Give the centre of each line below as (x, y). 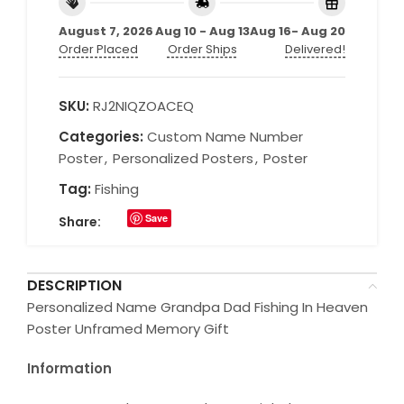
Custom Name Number (225, 136)
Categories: (101, 136)
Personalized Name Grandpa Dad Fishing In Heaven (197, 307)
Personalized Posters (183, 158)
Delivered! (315, 49)
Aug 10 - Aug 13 (202, 31)
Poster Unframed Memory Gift (128, 328)
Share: (80, 221)
